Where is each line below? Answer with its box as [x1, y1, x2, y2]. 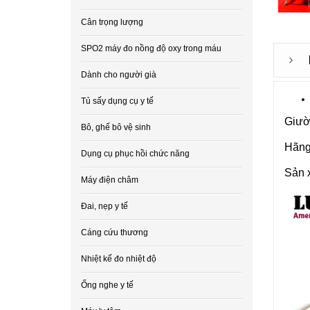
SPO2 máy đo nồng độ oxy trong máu [81, 44, 221, 53]
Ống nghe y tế [81, 280, 134, 290]
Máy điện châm [81, 175, 138, 185]
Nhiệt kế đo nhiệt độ [81, 254, 156, 264]
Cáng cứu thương [81, 228, 148, 237]
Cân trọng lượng [81, 17, 143, 27]
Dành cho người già [81, 70, 156, 80]
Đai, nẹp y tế [81, 201, 128, 211]
